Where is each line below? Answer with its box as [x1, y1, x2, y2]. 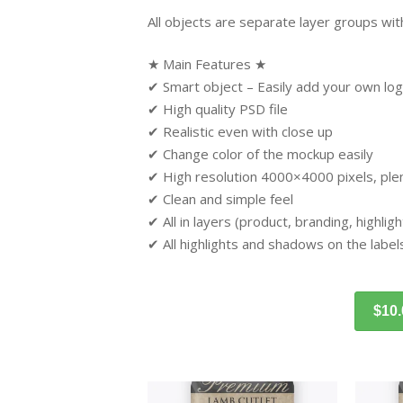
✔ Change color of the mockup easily [148, 145, 373, 164]
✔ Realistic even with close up [148, 122, 333, 141]
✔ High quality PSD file [148, 100, 288, 119]
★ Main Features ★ [148, 55, 266, 74]
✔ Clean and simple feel [148, 190, 293, 209]
